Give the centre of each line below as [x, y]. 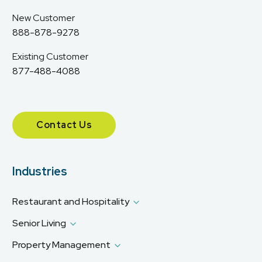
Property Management [61, 245]
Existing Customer [50, 56]
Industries [40, 171]
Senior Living [39, 223]
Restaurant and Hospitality [71, 202]
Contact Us [64, 125]
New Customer [44, 18]
